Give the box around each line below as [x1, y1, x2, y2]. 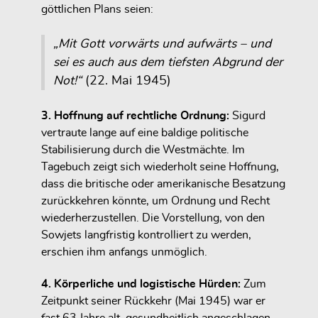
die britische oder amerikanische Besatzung [67, 177, 285, 190]
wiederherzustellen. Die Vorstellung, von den [41, 212, 265, 224]
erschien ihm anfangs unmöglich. [41, 246, 207, 258]
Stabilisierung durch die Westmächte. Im [41, 143, 245, 155]
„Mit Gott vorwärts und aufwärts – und [53, 37, 271, 50]
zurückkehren [41, 194, 109, 207]
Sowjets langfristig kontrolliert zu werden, [41, 229, 251, 241]
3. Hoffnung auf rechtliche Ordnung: [41, 109, 232, 121]
